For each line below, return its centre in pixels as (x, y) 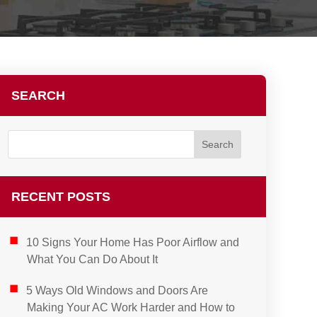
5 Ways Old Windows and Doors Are (117, 290)
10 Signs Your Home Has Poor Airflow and (132, 242)
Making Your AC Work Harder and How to (131, 307)
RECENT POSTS (61, 197)
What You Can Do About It (93, 259)
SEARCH (38, 96)
